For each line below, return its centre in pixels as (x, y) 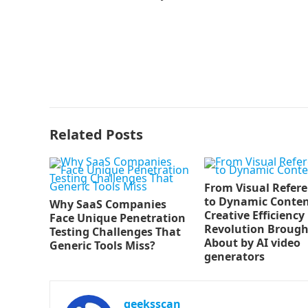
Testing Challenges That (115, 232)
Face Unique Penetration (118, 218)
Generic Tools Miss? (102, 245)
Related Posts (96, 134)
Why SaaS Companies (108, 204)
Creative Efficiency (254, 215)
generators (234, 256)
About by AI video (252, 243)
